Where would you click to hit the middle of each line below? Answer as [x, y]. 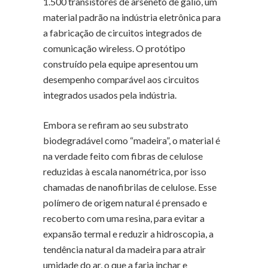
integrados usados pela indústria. [110, 95]
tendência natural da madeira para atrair [124, 249]
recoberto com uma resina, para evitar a [124, 218]
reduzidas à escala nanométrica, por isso [125, 172]
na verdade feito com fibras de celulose [123, 156]
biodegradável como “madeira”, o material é [132, 141]
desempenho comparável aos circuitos [121, 80]
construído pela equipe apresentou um [121, 64]
